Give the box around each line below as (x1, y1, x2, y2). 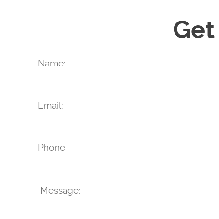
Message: (40, 184, 81, 196)
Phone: (38, 141, 67, 153)
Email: (38, 99, 63, 111)
